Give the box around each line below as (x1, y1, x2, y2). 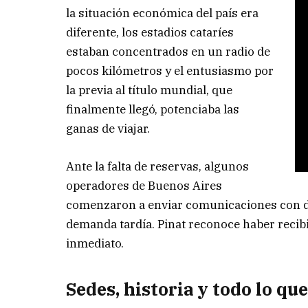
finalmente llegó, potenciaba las (66, 102, 240, 118)
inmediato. (66, 235, 124, 251)
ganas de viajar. (66, 121, 151, 137)
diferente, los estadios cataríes (66, 25, 234, 41)
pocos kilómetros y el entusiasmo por (66, 63, 274, 79)
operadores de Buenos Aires (66, 177, 223, 193)
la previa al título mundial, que (66, 82, 233, 98)
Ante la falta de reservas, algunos (66, 158, 250, 174)
